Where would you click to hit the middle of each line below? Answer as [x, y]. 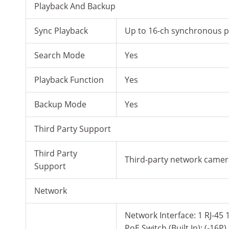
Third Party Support [73, 129]
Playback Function [69, 80]
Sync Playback [61, 31]
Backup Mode [60, 105]
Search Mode [60, 55]
